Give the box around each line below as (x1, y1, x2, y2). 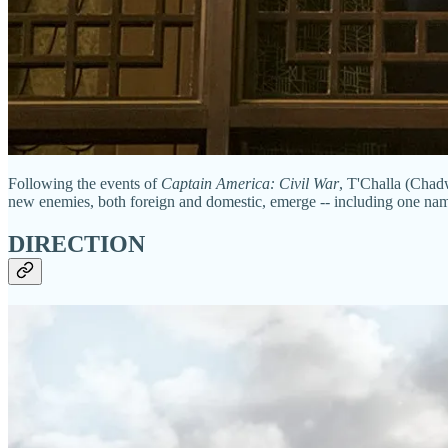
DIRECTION (8, 230, 145, 257)
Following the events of (8, 174, 161, 192)
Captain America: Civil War (161, 174, 339, 192)
